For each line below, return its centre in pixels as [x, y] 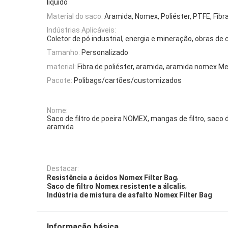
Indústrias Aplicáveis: [81, 30]
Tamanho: [63, 53]
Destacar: [63, 169]
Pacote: [60, 81]
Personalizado [105, 53]
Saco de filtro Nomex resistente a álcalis [116, 186]
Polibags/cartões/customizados [128, 81]
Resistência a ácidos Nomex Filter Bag [112, 177]
